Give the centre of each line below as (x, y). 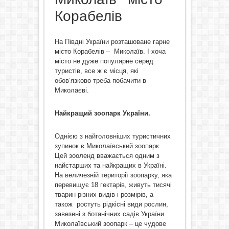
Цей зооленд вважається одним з (107, 156)
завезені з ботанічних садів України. (110, 214)
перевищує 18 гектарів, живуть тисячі (113, 185)
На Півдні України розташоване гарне (112, 42)
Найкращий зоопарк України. (102, 113)
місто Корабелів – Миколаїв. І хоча (110, 51)
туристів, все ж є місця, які (96, 71)
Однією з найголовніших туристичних (112, 136)
